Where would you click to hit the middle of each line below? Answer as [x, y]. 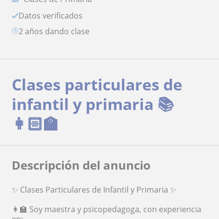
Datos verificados [54, 16]
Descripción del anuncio [81, 165]
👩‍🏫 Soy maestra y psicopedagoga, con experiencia [107, 209]
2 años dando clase [56, 32]
